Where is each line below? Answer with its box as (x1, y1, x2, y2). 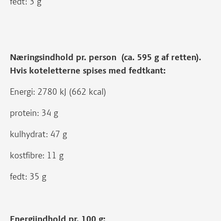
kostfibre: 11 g (10, 150, 64, 161)
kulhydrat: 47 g (10, 129, 67, 140)
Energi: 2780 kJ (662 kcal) (10, 86, 106, 97)
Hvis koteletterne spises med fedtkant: (10, 65, 168, 76)
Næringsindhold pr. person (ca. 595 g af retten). (10, 52, 201, 63)
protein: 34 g (10, 108, 58, 118)
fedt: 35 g (10, 171, 46, 182)
